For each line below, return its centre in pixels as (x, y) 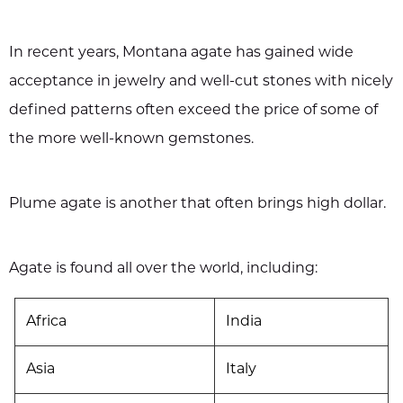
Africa (46, 322)
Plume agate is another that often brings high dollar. (197, 204)
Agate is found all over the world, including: (163, 269)
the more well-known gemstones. (131, 139)
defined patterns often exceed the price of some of (193, 110)
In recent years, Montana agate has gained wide (181, 53)
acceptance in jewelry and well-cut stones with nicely (201, 81)
